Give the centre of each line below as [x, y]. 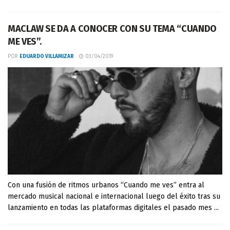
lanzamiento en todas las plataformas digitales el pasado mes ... [113, 208]
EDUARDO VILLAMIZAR [47, 56]
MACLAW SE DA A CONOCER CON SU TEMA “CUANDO [112, 29]
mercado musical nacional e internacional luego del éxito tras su [114, 196]
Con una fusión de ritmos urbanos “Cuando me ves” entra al [106, 185]
